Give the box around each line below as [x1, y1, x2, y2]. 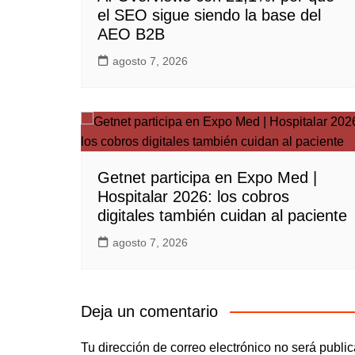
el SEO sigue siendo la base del [97, 6, 321, 24]
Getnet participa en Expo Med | [97, 169, 317, 186]
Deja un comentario [81, 303, 218, 320]
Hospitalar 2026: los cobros [97, 188, 289, 205]
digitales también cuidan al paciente [97, 207, 347, 224]
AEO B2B [97, 25, 165, 43]
